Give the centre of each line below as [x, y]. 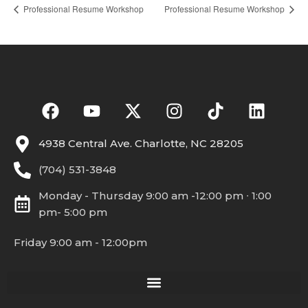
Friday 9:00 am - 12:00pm [80, 242]
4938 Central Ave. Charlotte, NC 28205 [141, 144]
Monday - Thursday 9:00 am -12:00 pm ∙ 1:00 [155, 195]
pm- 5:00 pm [73, 212]
